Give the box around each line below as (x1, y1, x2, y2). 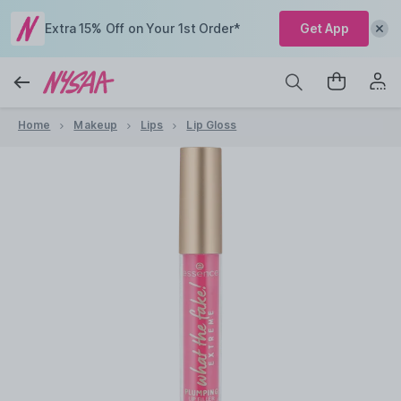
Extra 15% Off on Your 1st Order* (45, 21, 240, 36)
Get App (299, 21, 349, 36)
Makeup (73, 118, 118, 132)
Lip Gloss (186, 118, 237, 132)
